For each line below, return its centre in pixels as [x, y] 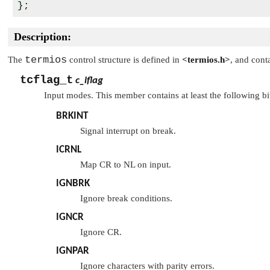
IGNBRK [73, 184]
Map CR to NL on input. [126, 165]
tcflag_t [46, 80]
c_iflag [89, 81]
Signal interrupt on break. [128, 131]
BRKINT [72, 116]
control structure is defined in [124, 60]
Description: [42, 37]
